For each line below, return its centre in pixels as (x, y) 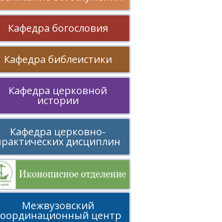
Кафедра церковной (58, 90)
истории (58, 100)
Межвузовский (58, 205)
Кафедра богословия (58, 28)
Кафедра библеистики (58, 59)
